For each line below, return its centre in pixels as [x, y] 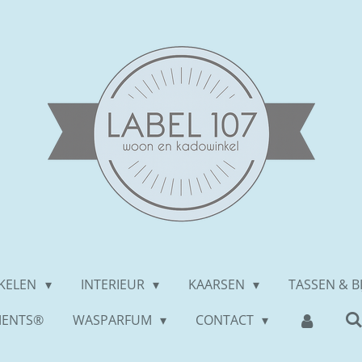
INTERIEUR [114, 284]
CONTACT [226, 320]
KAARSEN [218, 284]
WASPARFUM [114, 320]
